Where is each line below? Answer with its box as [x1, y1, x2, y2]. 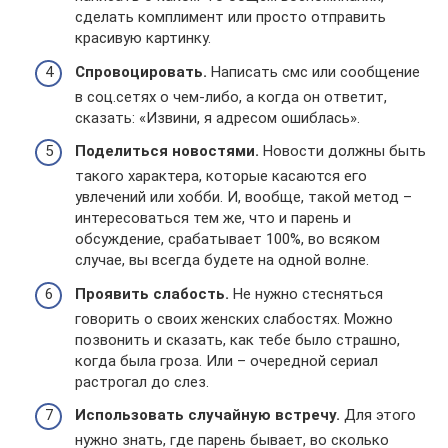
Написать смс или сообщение [207, 62, 420, 81]
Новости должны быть [259, 142, 426, 160]
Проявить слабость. [75, 284, 229, 303]
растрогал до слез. [75, 372, 209, 391]
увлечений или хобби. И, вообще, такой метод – [75, 188, 412, 206]
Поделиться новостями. [75, 142, 259, 160]
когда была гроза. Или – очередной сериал [75, 351, 378, 370]
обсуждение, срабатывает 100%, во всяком [75, 230, 380, 248]
